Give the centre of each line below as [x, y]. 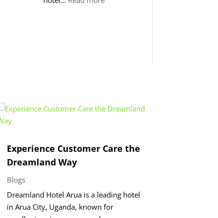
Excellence [122, 24]
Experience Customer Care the [73, 148]
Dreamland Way [42, 162]
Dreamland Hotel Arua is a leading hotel [73, 194]
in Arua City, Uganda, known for [60, 207]
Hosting [117, 11]
